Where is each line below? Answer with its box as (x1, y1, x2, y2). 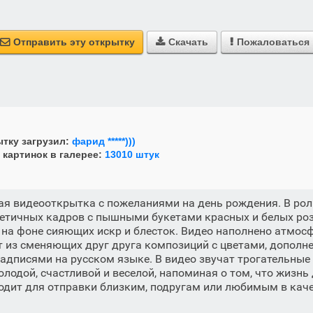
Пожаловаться (236, 36, 310, 48)
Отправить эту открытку (13, 36, 135, 48)
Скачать (168, 36, 208, 48)
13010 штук (105, 149, 159, 160)
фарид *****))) (72, 136, 136, 147)
